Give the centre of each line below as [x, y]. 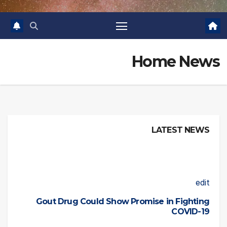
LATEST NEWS [180, 130]
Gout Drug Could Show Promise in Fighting [122, 201]
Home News [175, 62]
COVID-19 [190, 211]
